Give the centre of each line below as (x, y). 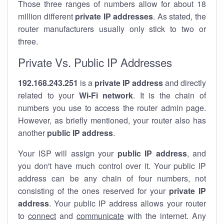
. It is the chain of (170, 95)
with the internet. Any (165, 216)
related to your (48, 95)
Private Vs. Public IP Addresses (95, 62)
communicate (100, 216)
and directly (184, 83)
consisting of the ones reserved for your (93, 191)
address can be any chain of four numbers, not (112, 178)
